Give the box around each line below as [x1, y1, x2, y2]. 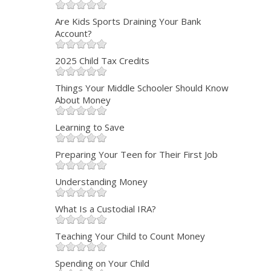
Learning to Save [54, 121, 125, 134]
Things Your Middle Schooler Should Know [54, 82, 229, 94]
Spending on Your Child [54, 257, 149, 270]
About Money [54, 94, 111, 106]
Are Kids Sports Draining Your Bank [54, 15, 201, 28]
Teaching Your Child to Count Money [54, 230, 205, 243]
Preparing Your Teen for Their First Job [54, 148, 218, 161]
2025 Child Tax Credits [54, 54, 149, 67]
